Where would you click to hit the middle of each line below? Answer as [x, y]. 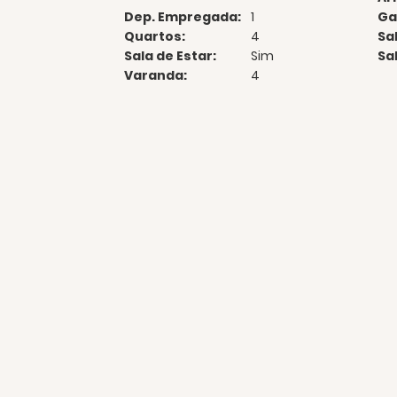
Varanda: [155, 75]
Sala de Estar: [170, 55]
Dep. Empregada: [182, 16]
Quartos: [154, 36]
